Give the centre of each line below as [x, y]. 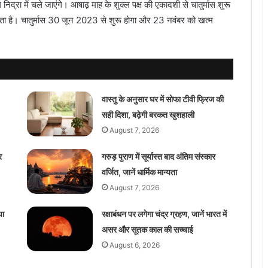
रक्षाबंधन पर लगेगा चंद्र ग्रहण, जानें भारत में [164, 214]
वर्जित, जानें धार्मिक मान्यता [139, 172]
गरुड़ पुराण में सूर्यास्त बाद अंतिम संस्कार [158, 156]
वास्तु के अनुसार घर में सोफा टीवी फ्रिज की [162, 99]
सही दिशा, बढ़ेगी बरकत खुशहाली [148, 114]
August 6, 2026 [134, 245]
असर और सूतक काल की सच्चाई [147, 229]
